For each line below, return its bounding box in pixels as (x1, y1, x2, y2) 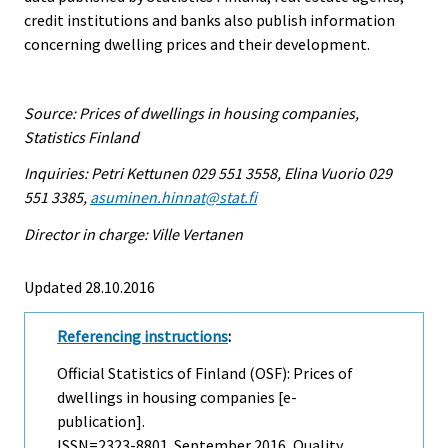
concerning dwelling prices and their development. (24, 33, 370, 54)
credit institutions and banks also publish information (24, 9, 395, 30)
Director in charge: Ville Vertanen (24, 224, 243, 245)
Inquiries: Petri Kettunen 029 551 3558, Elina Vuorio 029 (24, 163, 392, 184)
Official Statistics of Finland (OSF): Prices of (57, 363, 353, 384)
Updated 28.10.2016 (24, 277, 155, 298)
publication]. (57, 411, 145, 432)
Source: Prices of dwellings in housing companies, (24, 102, 359, 123)
